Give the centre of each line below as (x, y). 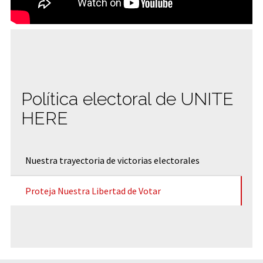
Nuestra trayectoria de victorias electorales (112, 161)
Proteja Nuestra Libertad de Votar (93, 191)
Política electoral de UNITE (127, 99)
